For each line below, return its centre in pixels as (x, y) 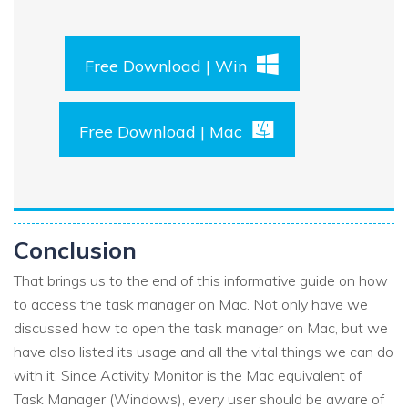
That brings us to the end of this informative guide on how (201, 281)
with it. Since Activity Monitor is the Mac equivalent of (188, 376)
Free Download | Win (166, 66)
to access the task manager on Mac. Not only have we (191, 305)
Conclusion (75, 250)
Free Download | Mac (161, 132)
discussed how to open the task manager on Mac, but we (201, 328)
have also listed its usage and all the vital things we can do (204, 352)
